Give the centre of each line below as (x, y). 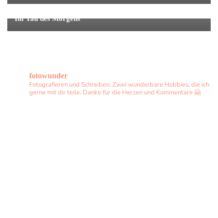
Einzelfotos (34, 8)
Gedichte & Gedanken (94, 8)
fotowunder (48, 75)
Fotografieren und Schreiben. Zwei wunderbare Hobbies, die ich (119, 84)
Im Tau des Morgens (47, 18)
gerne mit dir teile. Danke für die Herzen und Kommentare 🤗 (115, 92)
